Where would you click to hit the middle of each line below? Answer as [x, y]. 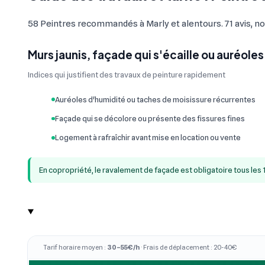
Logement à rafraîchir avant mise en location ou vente [148, 138]
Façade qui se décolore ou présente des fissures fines [150, 119]
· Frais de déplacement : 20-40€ [188, 247]
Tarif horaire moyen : [75, 247]
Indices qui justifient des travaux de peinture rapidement [127, 75]
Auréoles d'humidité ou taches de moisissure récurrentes [155, 99]
